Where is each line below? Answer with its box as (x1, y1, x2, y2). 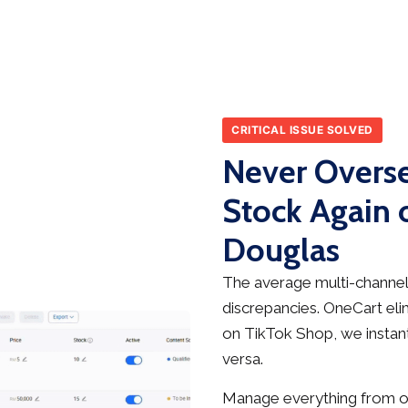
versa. (222, 350, 263, 369)
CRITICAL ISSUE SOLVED (231, 123, 373, 138)
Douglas (222, 229, 340, 270)
